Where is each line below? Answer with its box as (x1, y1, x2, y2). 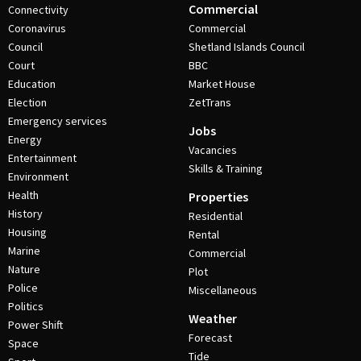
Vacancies (189, 143, 237, 158)
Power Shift (8, 317, 63, 333)
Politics (8, 299, 44, 314)
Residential (189, 209, 243, 224)
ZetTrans (189, 95, 231, 110)
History (8, 206, 43, 222)
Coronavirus (8, 21, 66, 36)
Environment (8, 169, 68, 185)
